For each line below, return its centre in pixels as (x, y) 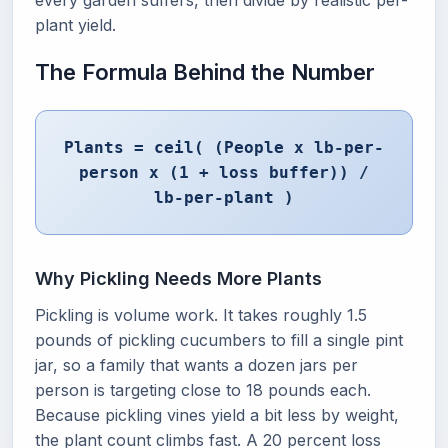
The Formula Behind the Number (205, 72)
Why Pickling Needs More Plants (178, 278)
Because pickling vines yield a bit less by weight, (217, 415)
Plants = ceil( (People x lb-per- (224, 147)
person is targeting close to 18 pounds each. (203, 390)
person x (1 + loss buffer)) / (224, 172)
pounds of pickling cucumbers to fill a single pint (219, 340)
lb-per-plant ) (224, 197)
